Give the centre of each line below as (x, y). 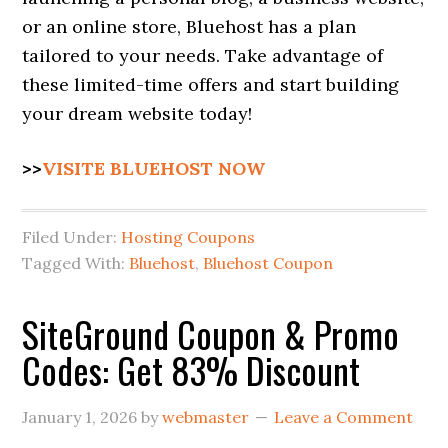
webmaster (206, 417)
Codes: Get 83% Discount (191, 370)
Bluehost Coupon (268, 263)
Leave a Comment (344, 417)
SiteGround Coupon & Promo (211, 334)
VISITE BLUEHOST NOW (154, 169)
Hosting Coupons (188, 237)
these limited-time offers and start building (211, 85)
